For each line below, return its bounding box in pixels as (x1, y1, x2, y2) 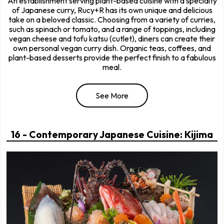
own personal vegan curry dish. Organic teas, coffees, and (13, 43, 211, 53)
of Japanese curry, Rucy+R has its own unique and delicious (11, 5, 212, 15)
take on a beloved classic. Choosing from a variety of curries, (8, 14, 215, 25)
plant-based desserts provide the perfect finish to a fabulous (8, 52, 216, 63)
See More (95, 90, 128, 101)
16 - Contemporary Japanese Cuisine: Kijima (11, 128, 213, 141)
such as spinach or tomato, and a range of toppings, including (8, 24, 215, 34)
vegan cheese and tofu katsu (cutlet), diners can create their (9, 33, 215, 44)
